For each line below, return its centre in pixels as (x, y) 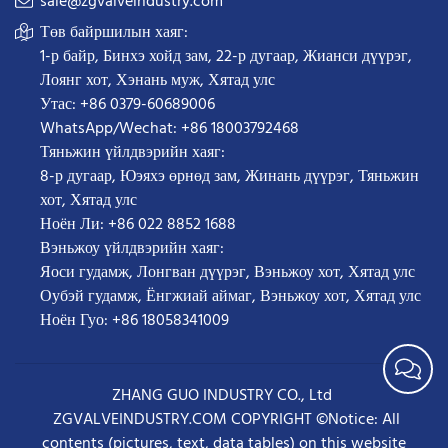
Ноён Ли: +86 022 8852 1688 (138, 225)
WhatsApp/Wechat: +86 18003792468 (169, 129)
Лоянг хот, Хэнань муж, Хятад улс (157, 81)
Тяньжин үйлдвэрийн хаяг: (132, 153)
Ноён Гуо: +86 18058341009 (134, 321)
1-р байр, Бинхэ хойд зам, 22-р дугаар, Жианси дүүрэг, (226, 57)
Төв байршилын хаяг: (114, 33)
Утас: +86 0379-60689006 (127, 105)
